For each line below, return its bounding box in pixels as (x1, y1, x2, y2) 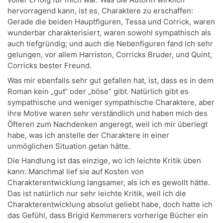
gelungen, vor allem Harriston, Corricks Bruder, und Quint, (7, 50, 212, 60)
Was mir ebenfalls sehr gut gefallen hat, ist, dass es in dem (7, 75, 214, 85)
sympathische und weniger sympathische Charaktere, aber (7, 97, 215, 107)
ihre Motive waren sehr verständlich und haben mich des (7, 108, 208, 118)
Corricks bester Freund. (7, 61, 92, 71)
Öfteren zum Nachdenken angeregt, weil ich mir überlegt (7, 119, 208, 129)
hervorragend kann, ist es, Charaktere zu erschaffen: (7, 6, 193, 16)
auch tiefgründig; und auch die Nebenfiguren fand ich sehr (7, 39, 213, 49)
